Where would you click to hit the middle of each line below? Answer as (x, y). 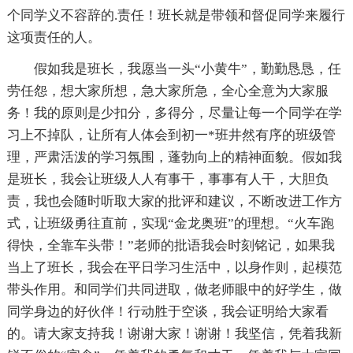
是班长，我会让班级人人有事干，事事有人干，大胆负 (167, 180)
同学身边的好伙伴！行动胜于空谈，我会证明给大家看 (167, 312)
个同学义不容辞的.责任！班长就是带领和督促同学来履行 (176, 16)
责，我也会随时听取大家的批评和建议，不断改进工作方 (174, 202)
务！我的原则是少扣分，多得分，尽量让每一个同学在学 (174, 113)
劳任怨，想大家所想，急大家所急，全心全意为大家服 (167, 91)
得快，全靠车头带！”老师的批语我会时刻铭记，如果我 (171, 246)
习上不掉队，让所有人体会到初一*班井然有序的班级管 (171, 136)
